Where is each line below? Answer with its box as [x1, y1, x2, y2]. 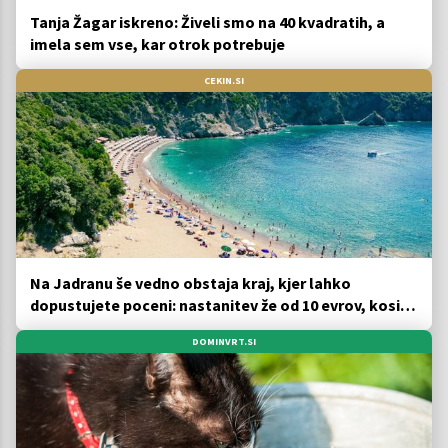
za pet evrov [30, 317, 119, 337]
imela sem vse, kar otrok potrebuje [30, 33, 285, 54]
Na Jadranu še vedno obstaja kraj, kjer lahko [30, 273, 351, 293]
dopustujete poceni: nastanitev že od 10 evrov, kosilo [30, 295, 415, 315]
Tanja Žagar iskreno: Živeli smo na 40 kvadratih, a [30, 11, 385, 32]
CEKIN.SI [204, 73, 244, 87]
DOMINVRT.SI [192, 335, 256, 348]
